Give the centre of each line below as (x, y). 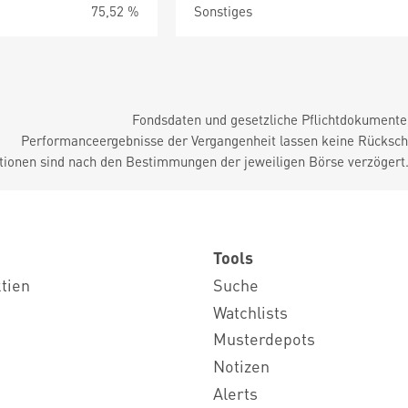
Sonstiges (224, 11)
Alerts (235, 393)
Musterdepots (264, 339)
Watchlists (250, 311)
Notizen (241, 366)
